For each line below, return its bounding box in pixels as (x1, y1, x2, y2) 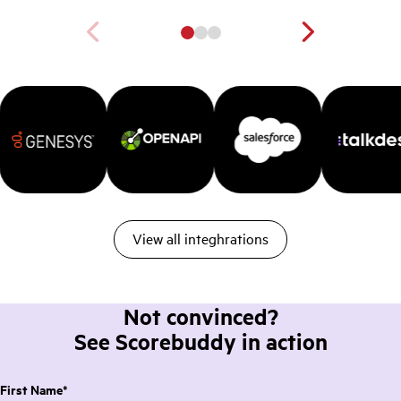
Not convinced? (123, 300, 278, 331)
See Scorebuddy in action (73, 325, 328, 356)
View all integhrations (132, 228, 269, 249)
